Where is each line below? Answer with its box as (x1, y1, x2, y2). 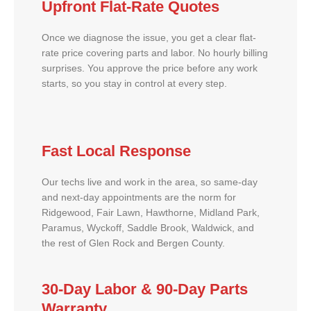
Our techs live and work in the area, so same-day (42, 176, 258, 187)
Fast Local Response (42, 142, 191, 160)
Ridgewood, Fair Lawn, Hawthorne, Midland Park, (42, 207, 260, 218)
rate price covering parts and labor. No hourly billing (42, 47, 268, 58)
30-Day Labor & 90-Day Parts (42, 280, 248, 299)
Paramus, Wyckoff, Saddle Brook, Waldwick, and (42, 222, 254, 233)
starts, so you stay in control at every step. (42, 78, 227, 89)
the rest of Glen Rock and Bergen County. (42, 237, 225, 249)
